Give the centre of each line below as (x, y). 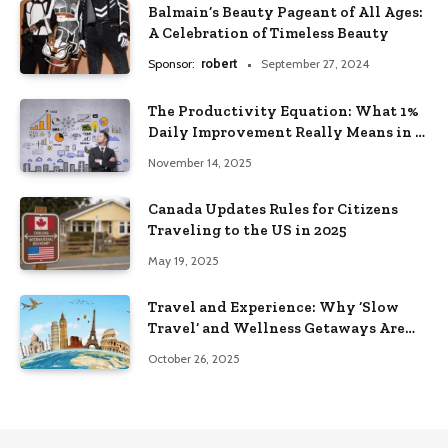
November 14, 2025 (200, 162)
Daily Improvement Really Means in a (285, 131)
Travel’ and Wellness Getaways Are (276, 328)
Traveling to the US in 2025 (247, 230)
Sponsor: (173, 64)
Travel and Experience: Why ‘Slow (273, 307)
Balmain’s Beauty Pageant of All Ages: (285, 12)
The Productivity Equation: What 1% (283, 110)
